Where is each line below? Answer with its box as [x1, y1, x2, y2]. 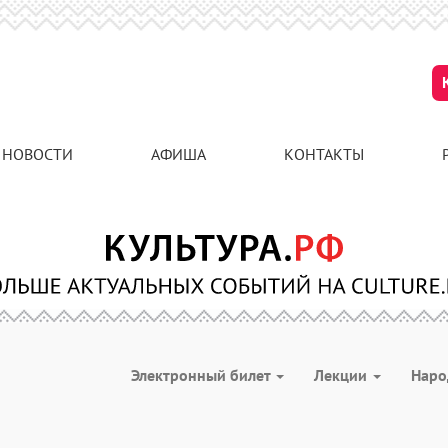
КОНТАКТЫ [284, 144, 364, 164]
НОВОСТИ [2, 144, 73, 164]
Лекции [314, 365, 371, 385]
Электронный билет [131, 365, 274, 385]
